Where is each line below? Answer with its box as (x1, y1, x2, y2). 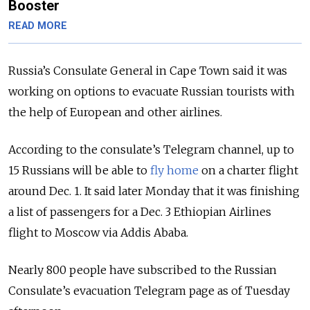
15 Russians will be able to (8, 163, 150, 178)
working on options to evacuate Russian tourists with (8, 84, 295, 99)
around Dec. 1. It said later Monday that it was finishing (8, 184, 300, 199)
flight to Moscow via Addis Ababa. (8, 226, 188, 240)
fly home (150, 163, 199, 178)
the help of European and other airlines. (8, 105, 225, 120)
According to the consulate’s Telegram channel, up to (8, 143, 294, 157)
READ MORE (8, 20, 67, 33)
